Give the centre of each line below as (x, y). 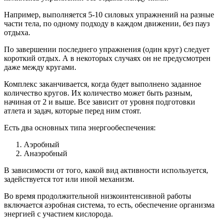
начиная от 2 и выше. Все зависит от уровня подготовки (100, 102)
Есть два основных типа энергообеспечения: (80, 128)
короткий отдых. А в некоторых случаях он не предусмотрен (107, 58)
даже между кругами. (40, 67)
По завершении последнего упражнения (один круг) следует (107, 50)
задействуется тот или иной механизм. (69, 179)
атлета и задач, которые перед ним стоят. (73, 111)
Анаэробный (46, 154)
